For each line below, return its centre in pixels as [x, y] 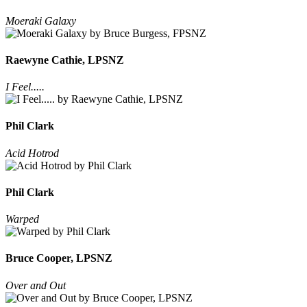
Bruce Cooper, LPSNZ [59, 258]
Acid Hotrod [32, 153]
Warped [22, 219]
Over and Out [36, 285]
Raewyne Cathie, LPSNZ [65, 60]
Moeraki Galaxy [41, 21]
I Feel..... [25, 87]
